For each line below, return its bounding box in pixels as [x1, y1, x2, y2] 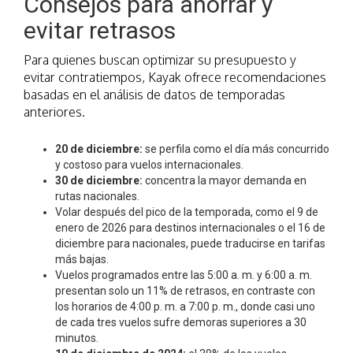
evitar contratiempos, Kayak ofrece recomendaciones [24, 69, 326, 86]
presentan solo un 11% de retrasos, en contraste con [55, 284, 315, 298]
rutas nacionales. [55, 190, 139, 203]
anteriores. [24, 104, 85, 121]
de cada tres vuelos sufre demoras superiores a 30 [55, 316, 307, 329]
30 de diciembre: [55, 174, 145, 188]
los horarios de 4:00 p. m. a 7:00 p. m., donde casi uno [55, 300, 315, 314]
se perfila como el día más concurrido [145, 143, 329, 156]
